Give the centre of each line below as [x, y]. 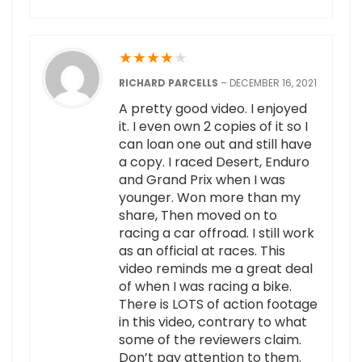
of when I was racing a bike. [205, 287]
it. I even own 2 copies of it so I [213, 127]
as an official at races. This [202, 251]
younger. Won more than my [210, 198]
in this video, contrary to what [213, 322]
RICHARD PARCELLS [170, 83]
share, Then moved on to [198, 216]
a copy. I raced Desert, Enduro [214, 162]
